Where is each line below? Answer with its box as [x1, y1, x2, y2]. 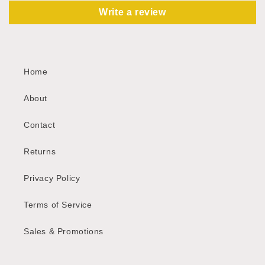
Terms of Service [24, 200, 92, 210]
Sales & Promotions [24, 227, 104, 237]
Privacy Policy [24, 173, 80, 183]
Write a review [99, 7, 166, 18]
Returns [24, 147, 56, 157]
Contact [24, 120, 56, 130]
